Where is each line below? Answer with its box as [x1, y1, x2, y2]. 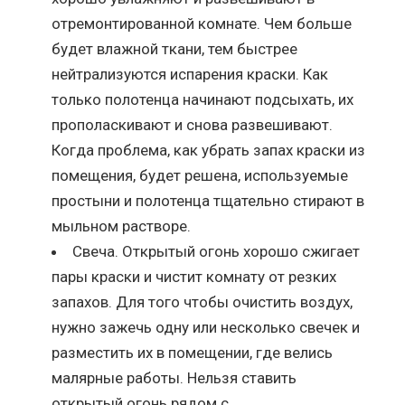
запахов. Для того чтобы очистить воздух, [52, 292, 353, 311]
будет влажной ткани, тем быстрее [52, 39, 298, 58]
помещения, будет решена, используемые [52, 165, 349, 184]
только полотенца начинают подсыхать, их [52, 89, 354, 108]
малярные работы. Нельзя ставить [52, 368, 297, 387]
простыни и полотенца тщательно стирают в [52, 191, 365, 210]
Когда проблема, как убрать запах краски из [52, 140, 366, 159]
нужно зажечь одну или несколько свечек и [52, 317, 361, 336]
